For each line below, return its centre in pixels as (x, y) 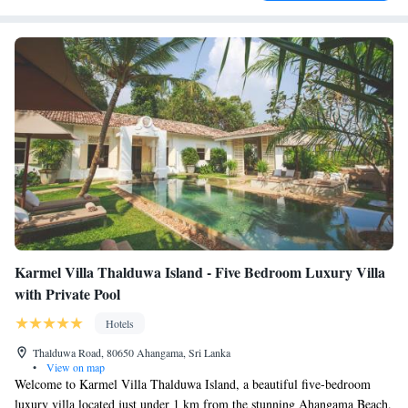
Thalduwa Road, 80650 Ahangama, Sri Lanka (132, 352)
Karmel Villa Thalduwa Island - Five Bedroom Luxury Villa (200, 272)
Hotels (119, 323)
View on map (74, 367)
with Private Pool (67, 294)
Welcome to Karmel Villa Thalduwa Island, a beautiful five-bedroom (193, 384)
